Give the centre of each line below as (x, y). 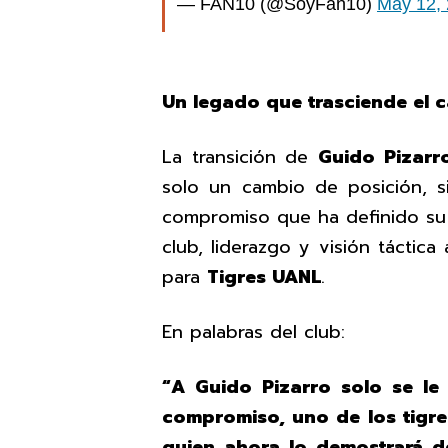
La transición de (240, 156)
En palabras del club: (253, 331)
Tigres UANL (264, 276)
